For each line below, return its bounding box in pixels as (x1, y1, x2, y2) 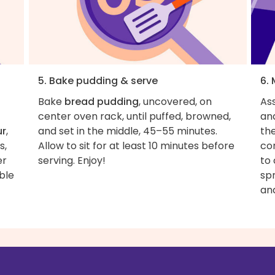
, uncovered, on (138, 95, 212, 109)
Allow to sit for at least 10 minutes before (37, 139, 234, 153)
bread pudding (64, 95, 139, 109)
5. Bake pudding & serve (37, 74, 158, 88)
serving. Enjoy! (37, 153, 106, 168)
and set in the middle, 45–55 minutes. (37, 124, 217, 139)
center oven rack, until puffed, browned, (37, 109, 231, 124)
